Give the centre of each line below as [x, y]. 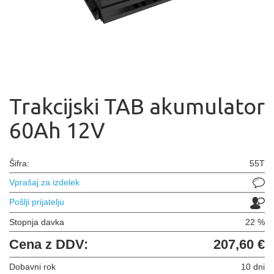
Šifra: [19, 163]
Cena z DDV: [49, 244]
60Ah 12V [57, 130]
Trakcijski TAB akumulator [137, 106]
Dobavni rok [32, 266]
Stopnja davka [37, 222]
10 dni [253, 266]
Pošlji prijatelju [37, 202]
